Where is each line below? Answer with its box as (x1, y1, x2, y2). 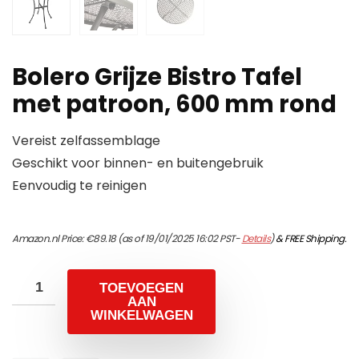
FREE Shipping (284, 232, 345, 246)
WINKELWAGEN (90, 308, 193, 324)
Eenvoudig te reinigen (12, 176, 147, 196)
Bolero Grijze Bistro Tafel (12, 61, 302, 94)
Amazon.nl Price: (12, 232, 86, 246)
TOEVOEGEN (99, 280, 184, 296)
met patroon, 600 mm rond (12, 88, 337, 121)
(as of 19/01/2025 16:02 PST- (115, 232, 242, 246)
